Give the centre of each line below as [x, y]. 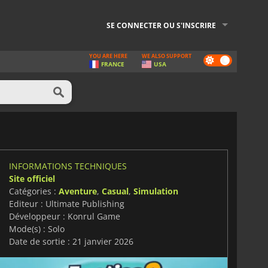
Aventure [77, 191]
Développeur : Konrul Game [64, 216]
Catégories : [33, 191]
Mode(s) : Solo [36, 229]
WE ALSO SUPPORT [167, 56]
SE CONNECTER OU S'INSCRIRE [161, 25]
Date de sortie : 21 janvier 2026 [71, 241]
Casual [115, 191]
